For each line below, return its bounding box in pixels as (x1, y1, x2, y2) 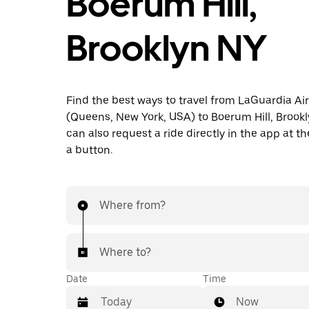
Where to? (99, 246, 151, 259)
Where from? (99, 199, 166, 212)
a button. (66, 143, 112, 157)
